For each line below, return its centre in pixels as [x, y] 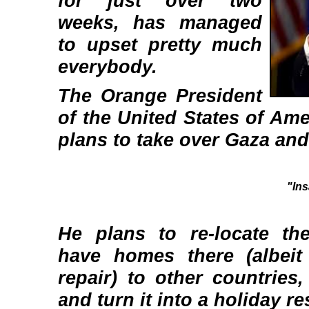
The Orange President [160, 96]
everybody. [108, 67]
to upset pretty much [160, 44]
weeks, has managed [160, 22]
